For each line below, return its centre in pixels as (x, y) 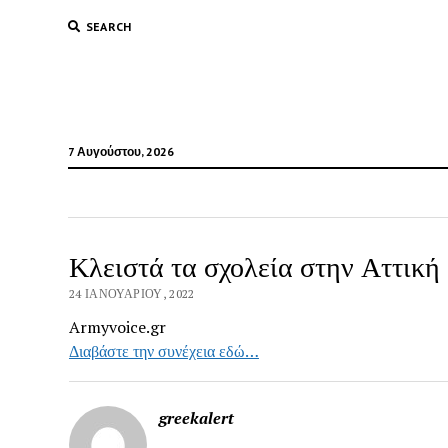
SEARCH (108, 26)
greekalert (196, 418)
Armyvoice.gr (117, 327)
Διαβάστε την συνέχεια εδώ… (163, 351)
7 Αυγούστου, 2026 (120, 151)
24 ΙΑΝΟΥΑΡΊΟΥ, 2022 (131, 293)
